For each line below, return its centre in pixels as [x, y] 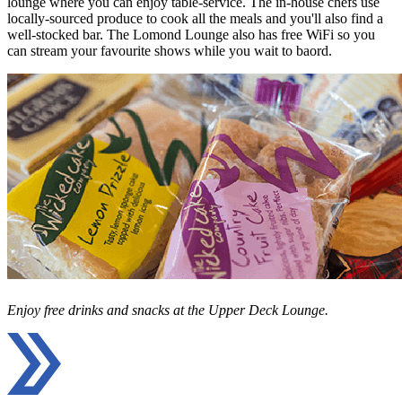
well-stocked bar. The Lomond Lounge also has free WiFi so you [191, 34]
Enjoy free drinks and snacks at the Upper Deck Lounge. [168, 310]
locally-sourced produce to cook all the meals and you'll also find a [195, 18]
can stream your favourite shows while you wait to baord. [170, 50]
